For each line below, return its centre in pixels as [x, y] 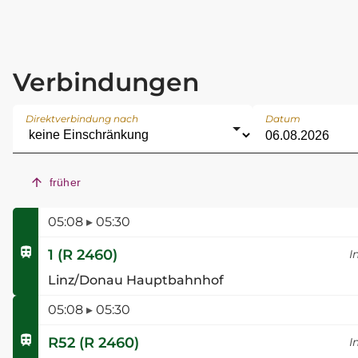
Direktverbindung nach [82, 119]
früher [65, 183]
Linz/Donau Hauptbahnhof [136, 280]
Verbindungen [106, 82]
